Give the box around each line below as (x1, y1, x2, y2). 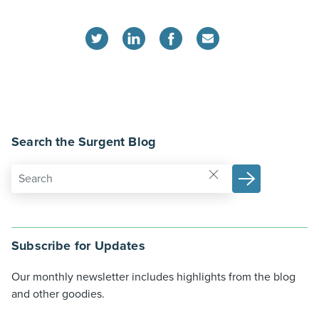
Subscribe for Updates (11, 238, 145, 254)
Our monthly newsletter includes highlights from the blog (11, 270, 296, 285)
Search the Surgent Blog (11, 133, 157, 150)
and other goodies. (11, 287, 105, 302)
